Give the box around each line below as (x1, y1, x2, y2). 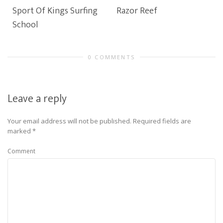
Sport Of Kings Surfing (12, 3, 98, 18)
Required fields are (133, 116, 191, 125)
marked (7, 126, 32, 135)
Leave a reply (7, 90, 67, 108)
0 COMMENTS (88, 53, 135, 61)
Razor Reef (116, 3, 157, 18)
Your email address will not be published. (7, 116, 131, 125)
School (12, 17, 38, 32)
